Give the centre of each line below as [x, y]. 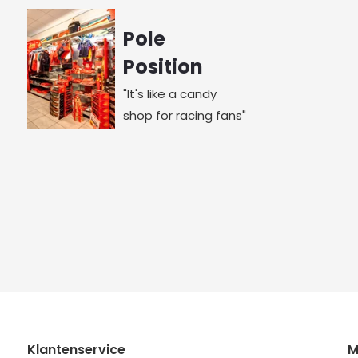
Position [163, 67]
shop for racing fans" [184, 115]
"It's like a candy [169, 94]
